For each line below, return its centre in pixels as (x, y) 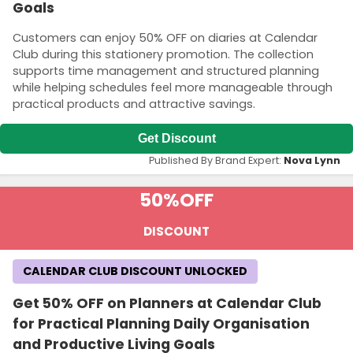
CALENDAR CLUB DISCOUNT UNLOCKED (135, 271)
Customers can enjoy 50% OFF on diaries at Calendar (165, 37)
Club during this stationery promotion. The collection (163, 54)
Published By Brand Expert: (216, 161)
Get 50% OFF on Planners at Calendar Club (167, 304)
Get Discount (176, 139)
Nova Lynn (312, 161)
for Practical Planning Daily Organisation (161, 324)
